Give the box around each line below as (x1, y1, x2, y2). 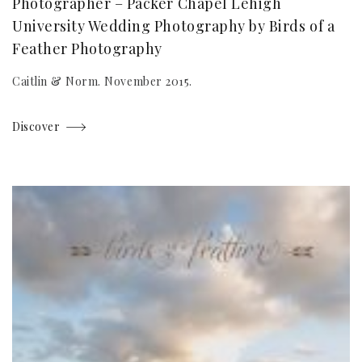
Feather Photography (12, 39, 162, 59)
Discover (12, 119, 61, 135)
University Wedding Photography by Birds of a (12, 16, 335, 36)
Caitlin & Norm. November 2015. (12, 74, 192, 90)
